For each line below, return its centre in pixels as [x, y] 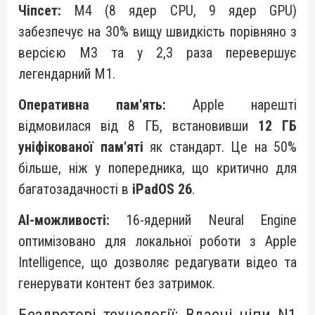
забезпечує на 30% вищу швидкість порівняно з [157, 32]
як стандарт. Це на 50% [220, 147]
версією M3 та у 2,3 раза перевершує [157, 53]
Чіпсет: [40, 11]
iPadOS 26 [162, 189]
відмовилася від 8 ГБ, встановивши [138, 126]
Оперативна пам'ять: [92, 105]
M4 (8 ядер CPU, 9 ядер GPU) [179, 11]
